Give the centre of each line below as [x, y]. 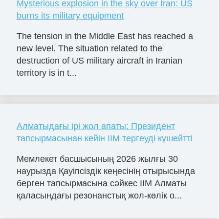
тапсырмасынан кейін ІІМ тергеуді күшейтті [104, 138]
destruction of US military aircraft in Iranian [99, 60]
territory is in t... [46, 73]
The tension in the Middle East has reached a [105, 36]
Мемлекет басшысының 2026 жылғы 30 [97, 159]
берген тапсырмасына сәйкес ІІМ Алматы [101, 183]
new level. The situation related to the [89, 48]
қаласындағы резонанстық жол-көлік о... [99, 195]
